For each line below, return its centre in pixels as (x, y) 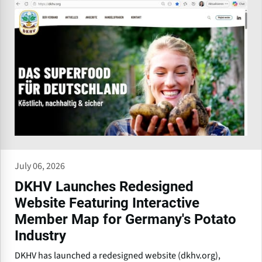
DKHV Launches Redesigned (104, 187)
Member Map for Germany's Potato (125, 220)
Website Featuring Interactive (107, 203)
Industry (40, 236)
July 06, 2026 (40, 166)
